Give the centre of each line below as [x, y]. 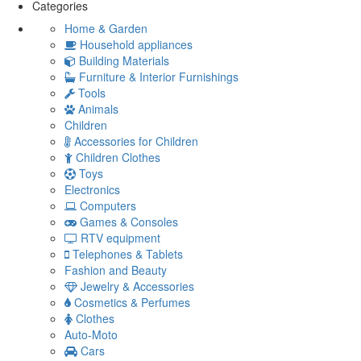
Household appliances [136, 44]
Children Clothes [118, 157]
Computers [108, 205]
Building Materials [124, 60]
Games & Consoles [129, 222]
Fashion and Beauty [116, 270]
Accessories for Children [136, 141]
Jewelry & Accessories [137, 286]
